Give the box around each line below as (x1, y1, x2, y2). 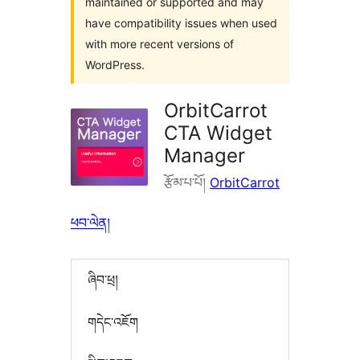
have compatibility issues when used (85, 16, 277, 30)
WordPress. (85, 58, 145, 72)
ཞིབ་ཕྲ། (88, 272, 118, 288)
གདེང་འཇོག (88, 313, 138, 330)
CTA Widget (164, 121, 272, 145)
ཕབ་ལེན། (71, 215, 110, 231)
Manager (164, 144, 245, 167)
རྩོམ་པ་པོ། (164, 174, 210, 190)
